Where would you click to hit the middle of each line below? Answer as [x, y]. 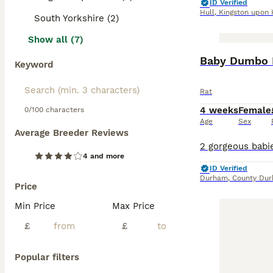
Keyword [34, 65]
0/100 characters [54, 110]
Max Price [133, 206]
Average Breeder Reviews [72, 133]
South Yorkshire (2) [76, 18]
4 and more [104, 156]
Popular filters [47, 257]
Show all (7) [56, 40]
